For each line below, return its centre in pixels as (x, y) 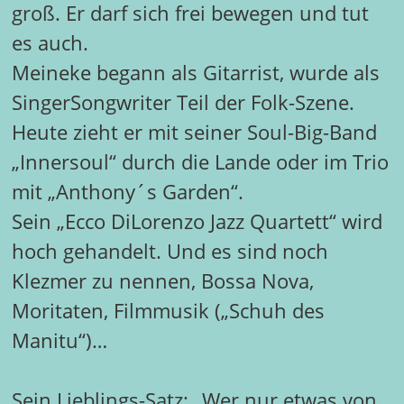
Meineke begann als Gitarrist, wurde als (195, 73)
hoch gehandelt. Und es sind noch (170, 252)
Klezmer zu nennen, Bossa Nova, (162, 281)
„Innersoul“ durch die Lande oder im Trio (200, 162)
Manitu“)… (59, 341)
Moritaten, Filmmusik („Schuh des (168, 311)
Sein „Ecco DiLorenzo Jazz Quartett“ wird (197, 222)
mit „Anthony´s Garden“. (127, 192)
